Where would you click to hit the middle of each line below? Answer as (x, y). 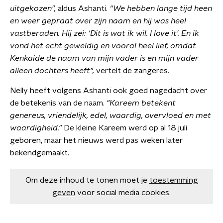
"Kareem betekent (141, 103)
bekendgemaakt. (40, 153)
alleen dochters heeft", (53, 71)
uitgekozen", (33, 8)
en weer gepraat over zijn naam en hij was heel (98, 21)
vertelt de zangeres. (133, 71)
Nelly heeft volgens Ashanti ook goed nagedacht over (109, 91)
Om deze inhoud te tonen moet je (86, 180)
